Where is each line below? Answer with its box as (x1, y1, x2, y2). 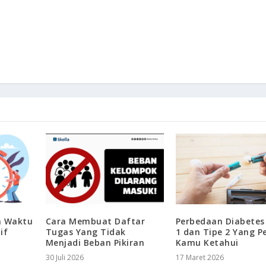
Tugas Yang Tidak (45, 226, 126, 237)
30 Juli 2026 (45, 252, 84, 262)
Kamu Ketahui (175, 236, 239, 248)
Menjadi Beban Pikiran (45, 236, 145, 248)
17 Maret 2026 (175, 252, 224, 262)
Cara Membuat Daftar (45, 215, 145, 227)
